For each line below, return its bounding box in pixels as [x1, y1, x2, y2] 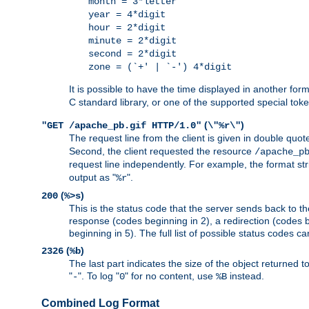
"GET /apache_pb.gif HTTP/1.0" [41, 120, 201, 132]
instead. [227, 270, 264, 282]
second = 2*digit [88, 48, 177, 60]
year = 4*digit [88, 9, 166, 21]
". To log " [78, 270, 119, 282]
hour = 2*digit [88, 22, 166, 34]
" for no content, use [125, 270, 216, 282]
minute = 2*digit [88, 35, 177, 47]
